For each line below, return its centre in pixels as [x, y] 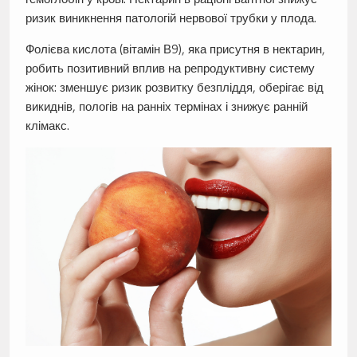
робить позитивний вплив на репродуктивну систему [170, 69]
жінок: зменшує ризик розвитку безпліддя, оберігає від [174, 88]
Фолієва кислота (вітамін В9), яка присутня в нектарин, [175, 49]
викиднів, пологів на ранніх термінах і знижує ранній [166, 107]
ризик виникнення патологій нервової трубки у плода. [171, 18]
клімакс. [47, 126]
